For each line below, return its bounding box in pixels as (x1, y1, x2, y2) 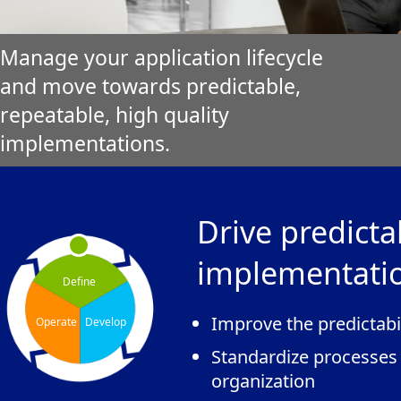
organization (211, 369, 315, 393)
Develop (85, 314, 126, 329)
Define (63, 274, 96, 289)
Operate (36, 314, 77, 329)
